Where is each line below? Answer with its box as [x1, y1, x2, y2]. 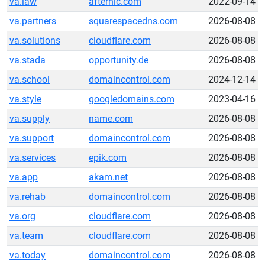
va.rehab [9, 191, 46, 202]
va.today [9, 250, 46, 261]
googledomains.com [89, 93, 174, 105]
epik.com [89, 152, 127, 163]
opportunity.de [89, 54, 148, 66]
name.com [89, 113, 133, 124]
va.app [9, 172, 38, 183]
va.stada [9, 54, 46, 66]
